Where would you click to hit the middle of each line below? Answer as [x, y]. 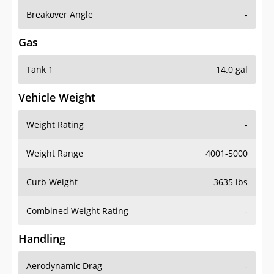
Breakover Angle [60, 15]
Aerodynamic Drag [64, 266]
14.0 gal [232, 70]
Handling [42, 239]
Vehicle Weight [57, 98]
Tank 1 [40, 70]
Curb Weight [52, 182]
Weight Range [55, 154]
